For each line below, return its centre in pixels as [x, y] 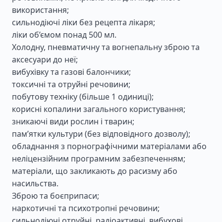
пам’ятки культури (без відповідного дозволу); [101, 134]
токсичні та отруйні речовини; [71, 84]
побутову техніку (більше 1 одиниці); [83, 97]
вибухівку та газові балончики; [71, 72]
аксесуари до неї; [45, 59]
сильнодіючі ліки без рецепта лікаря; [83, 22]
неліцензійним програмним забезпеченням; [99, 159]
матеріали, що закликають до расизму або [95, 171]
